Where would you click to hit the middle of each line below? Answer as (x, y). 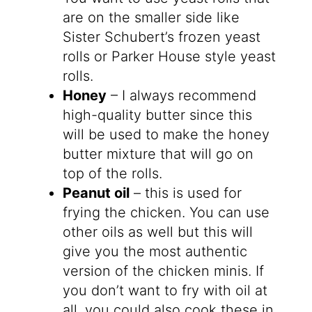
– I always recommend (181, 95)
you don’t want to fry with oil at (165, 290)
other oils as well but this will (157, 232)
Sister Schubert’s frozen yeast (161, 37)
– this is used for (185, 193)
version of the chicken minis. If (163, 271)
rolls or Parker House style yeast (169, 56)
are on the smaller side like (151, 17)
